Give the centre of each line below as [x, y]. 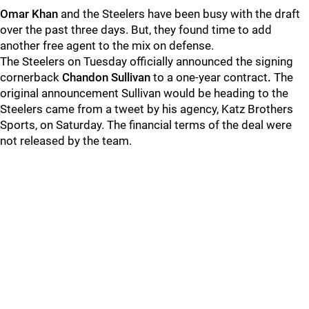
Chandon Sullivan [108, 77]
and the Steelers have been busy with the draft [179, 14]
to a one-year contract [210, 77]
